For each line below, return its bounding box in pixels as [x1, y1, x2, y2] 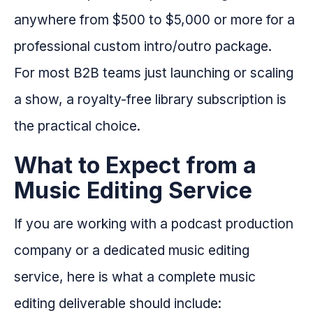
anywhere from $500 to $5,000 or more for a [14, 11, 295, 29]
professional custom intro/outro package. [14, 38, 272, 55]
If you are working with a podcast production [14, 215, 293, 233]
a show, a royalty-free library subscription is [14, 91, 286, 108]
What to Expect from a [14, 152, 256, 180]
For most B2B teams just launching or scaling [14, 64, 293, 82]
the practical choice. [14, 117, 140, 135]
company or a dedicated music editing [14, 242, 249, 259]
